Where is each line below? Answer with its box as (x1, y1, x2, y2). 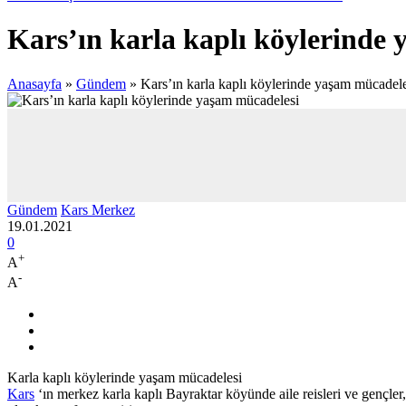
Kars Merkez (61, 201, 135, 217)
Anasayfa (7, 75, 62, 92)
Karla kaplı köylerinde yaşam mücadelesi (7, 369, 242, 385)
